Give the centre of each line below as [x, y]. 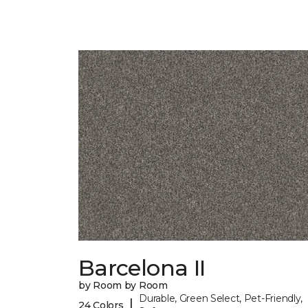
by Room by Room [123, 286]
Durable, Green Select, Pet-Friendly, [221, 299]
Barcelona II [142, 268]
